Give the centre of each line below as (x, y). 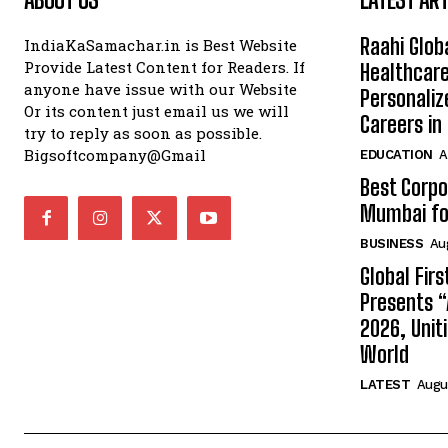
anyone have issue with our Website (160, 89)
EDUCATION (396, 155)
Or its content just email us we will (156, 111)
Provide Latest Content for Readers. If (164, 67)
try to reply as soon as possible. (143, 133)
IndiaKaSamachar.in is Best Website (160, 45)
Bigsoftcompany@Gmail (115, 155)
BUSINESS (391, 244)
